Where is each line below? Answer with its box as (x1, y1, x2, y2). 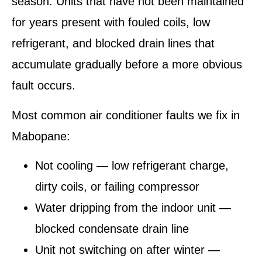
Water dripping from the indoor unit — (35, 201, 231, 215)
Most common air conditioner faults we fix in (12, 108, 240, 122)
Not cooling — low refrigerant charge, (35, 159, 229, 173)
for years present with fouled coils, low (12, 16, 210, 29)
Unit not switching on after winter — (35, 243, 220, 257)
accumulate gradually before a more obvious (12, 58, 242, 71)
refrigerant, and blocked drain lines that (12, 37, 215, 50)
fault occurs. (12, 79, 75, 92)
